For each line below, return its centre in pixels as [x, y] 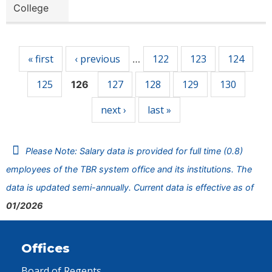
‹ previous [97, 59]
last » [159, 110]
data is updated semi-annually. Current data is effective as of [130, 187]
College [31, 8]
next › [114, 110]
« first [41, 59]
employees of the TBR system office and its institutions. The [129, 169]
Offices [46, 248]
